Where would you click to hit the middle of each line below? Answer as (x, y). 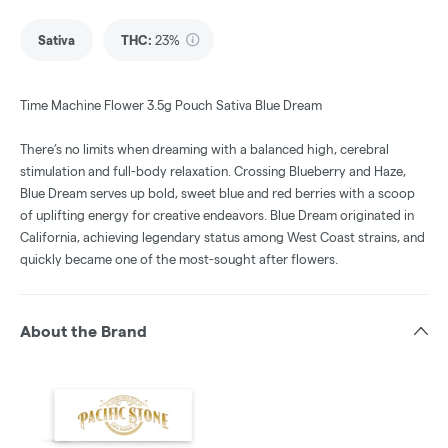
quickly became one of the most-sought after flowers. (179, 259)
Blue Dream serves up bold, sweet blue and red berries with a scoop (217, 193)
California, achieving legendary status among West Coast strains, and (222, 237)
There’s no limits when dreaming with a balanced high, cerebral (204, 149)
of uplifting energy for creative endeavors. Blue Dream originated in (217, 215)
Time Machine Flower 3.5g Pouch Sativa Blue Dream (171, 105)
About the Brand (83, 332)
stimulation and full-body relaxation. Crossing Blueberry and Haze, (213, 171)
